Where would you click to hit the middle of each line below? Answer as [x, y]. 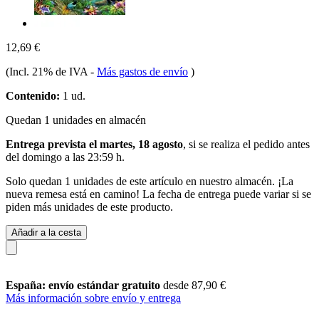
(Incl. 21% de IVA [48, 71]
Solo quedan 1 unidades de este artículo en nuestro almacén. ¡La [150, 181]
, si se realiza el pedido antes [246, 144]
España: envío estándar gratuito [84, 285]
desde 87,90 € [194, 285]
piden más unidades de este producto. [89, 206]
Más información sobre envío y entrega [93, 298]
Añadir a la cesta [46, 232]
